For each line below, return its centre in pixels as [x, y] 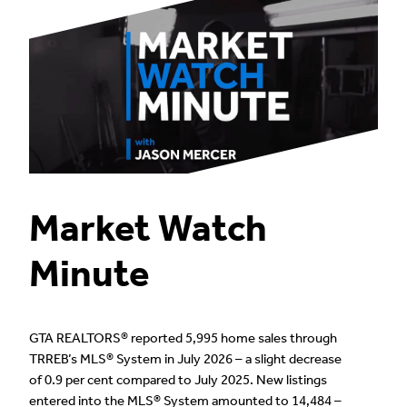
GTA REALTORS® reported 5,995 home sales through [183, 338]
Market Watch [148, 228]
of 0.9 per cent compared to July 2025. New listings [178, 380]
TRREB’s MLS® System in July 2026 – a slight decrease [185, 359]
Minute [89, 274]
